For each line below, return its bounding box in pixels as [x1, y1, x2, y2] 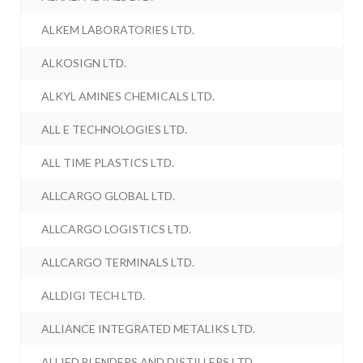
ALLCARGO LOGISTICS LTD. [41, 222, 192, 237]
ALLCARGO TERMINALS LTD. [41, 255, 195, 270]
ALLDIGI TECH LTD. [41, 288, 146, 303]
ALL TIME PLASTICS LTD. [41, 156, 175, 170]
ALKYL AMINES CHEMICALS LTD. [41, 89, 216, 104]
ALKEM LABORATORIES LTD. [41, 23, 195, 37]
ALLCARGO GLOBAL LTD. [41, 189, 176, 203]
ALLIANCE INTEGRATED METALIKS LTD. [41, 322, 256, 336]
